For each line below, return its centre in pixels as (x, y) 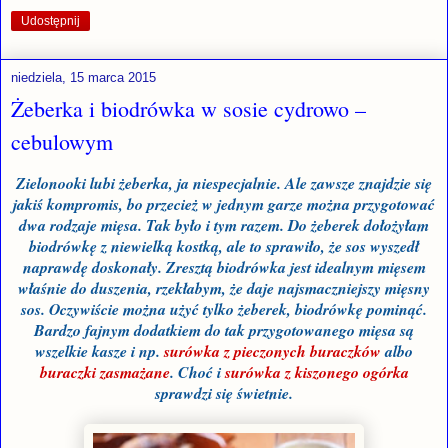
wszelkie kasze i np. (99, 350)
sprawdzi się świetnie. (224, 392)
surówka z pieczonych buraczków (272, 350)
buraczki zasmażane (104, 371)
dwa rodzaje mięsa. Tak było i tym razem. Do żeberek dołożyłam (224, 224)
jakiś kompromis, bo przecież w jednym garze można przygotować (224, 203)
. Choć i (197, 371)
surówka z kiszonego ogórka (316, 371)
